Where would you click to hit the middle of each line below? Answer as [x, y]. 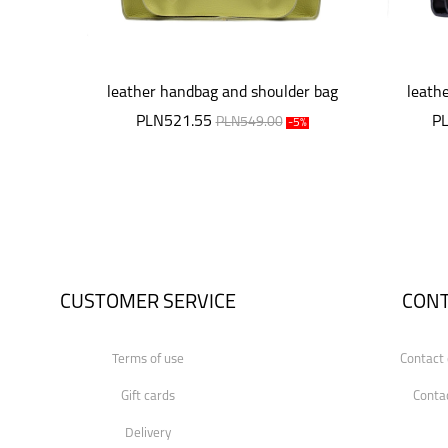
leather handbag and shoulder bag [222, 93]
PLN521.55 [173, 122]
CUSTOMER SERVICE [147, 303]
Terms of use [147, 359]
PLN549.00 [249, 122]
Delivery [147, 433]
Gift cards [147, 396]
